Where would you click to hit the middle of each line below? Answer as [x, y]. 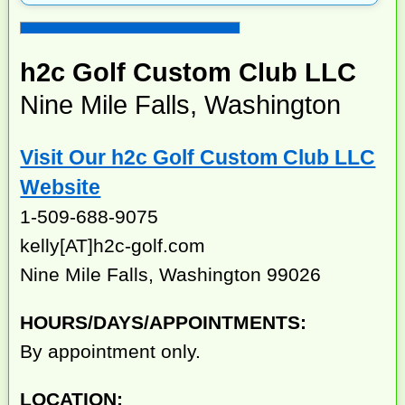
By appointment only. [111, 351]
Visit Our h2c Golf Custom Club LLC [198, 158]
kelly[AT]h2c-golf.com [113, 246]
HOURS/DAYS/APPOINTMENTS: [164, 322]
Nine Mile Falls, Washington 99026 [171, 275]
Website [61, 188]
